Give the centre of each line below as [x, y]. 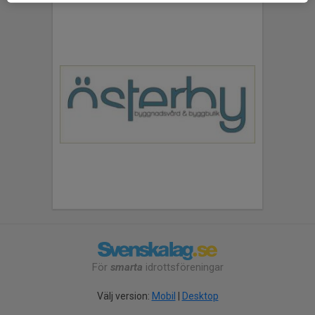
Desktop [200, 296]
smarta [126, 268]
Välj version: [124, 296]
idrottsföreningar [183, 268]
